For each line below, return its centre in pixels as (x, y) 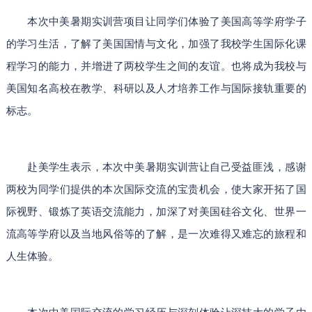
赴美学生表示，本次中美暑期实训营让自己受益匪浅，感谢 (167, 167)
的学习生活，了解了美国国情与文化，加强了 (113, 44)
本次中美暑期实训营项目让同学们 (108, 22)
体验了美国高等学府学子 (247, 22)
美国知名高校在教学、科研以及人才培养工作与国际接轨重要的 (156, 88)
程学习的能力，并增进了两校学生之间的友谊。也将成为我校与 (156, 66)
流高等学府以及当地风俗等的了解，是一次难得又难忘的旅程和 (156, 234)
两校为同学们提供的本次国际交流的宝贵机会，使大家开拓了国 (156, 189)
